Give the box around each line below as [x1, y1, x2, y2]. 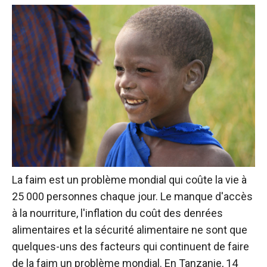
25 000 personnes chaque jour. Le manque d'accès [12, 190, 253, 203]
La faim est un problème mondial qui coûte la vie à [12, 173, 247, 186]
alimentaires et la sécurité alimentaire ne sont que [12, 223, 247, 236]
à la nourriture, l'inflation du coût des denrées [12, 206, 223, 219]
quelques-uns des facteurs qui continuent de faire [12, 240, 249, 253]
